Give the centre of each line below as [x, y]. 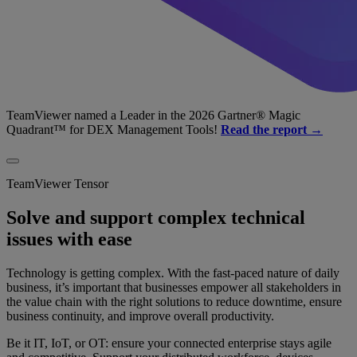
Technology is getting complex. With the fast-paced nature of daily [173, 273]
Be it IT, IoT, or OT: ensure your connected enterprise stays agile [169, 343]
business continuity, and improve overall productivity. [140, 316]
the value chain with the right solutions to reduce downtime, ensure [174, 302]
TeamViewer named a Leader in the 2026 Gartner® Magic [153, 116]
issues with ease [69, 239]
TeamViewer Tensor [57, 184]
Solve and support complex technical [156, 218]
